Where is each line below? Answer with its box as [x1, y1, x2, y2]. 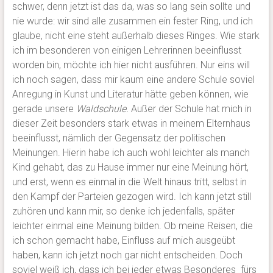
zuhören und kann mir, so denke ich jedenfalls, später [12, 205, 235, 218]
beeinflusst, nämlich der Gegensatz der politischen [12, 132, 225, 144]
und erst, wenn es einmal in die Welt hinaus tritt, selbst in [12, 176, 247, 188]
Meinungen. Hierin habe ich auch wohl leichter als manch [12, 147, 250, 159]
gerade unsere [12, 103, 76, 115]
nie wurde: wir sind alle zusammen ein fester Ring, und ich [12, 15, 253, 27]
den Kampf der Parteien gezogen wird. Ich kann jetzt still [12, 191, 251, 203]
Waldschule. [76, 103, 131, 115]
